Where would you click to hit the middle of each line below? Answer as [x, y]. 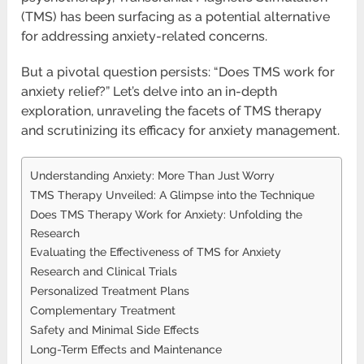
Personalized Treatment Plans [110, 291]
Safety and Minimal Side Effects [115, 330]
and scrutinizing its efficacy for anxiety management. [181, 131]
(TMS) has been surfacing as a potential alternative [176, 17]
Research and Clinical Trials [104, 271]
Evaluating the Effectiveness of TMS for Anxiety [156, 252]
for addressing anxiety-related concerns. [145, 37]
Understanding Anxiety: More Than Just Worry [153, 175]
